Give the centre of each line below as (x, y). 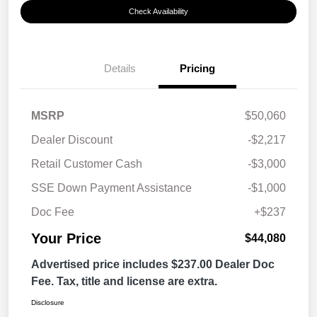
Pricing (197, 69)
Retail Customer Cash (87, 164)
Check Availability (158, 12)
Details (120, 69)
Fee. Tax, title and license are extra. (124, 282)
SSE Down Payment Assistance (111, 188)
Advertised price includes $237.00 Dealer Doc (153, 265)
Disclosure (48, 303)
